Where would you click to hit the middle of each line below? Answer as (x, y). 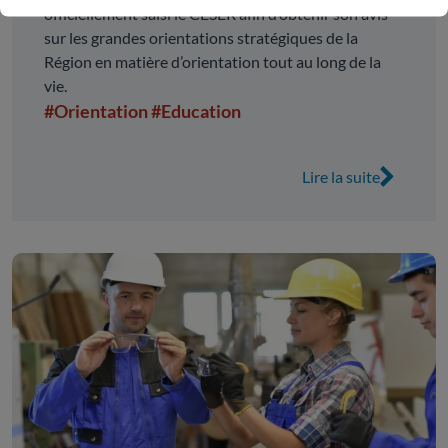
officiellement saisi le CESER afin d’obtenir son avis (216, 14)
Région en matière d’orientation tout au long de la (212, 62)
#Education (196, 111)
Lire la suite (341, 177)
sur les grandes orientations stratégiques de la (201, 38)
